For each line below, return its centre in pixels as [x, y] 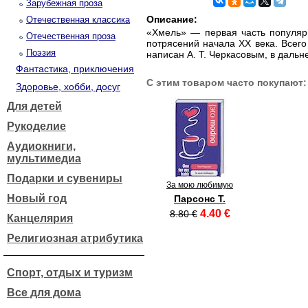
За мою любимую [200, 185]
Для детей [34, 106]
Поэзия [41, 53]
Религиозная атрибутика [75, 238]
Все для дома [44, 293]
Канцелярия [40, 218]
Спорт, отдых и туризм [70, 273]
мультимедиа [44, 158]
